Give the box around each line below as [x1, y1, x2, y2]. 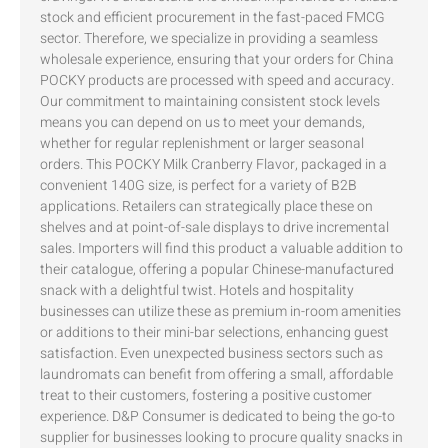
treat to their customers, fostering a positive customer [40, 384, 372, 406]
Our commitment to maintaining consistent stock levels [40, 90, 380, 112]
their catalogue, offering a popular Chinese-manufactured [40, 258, 394, 280]
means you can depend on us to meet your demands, [40, 111, 365, 133]
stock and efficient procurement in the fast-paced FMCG [40, 6, 385, 28]
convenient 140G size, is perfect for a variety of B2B [40, 174, 357, 196]
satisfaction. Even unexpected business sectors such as [40, 342, 383, 364]
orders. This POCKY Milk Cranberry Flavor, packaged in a [40, 153, 387, 175]
